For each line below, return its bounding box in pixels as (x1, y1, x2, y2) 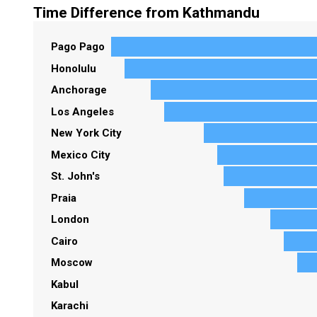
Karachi (51, 299, 92, 313)
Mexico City (51, 148, 114, 161)
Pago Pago (51, 40, 108, 54)
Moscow (51, 256, 96, 270)
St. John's (51, 170, 103, 183)
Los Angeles (51, 105, 117, 118)
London (51, 213, 93, 226)
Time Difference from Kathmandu (33, 4, 260, 21)
